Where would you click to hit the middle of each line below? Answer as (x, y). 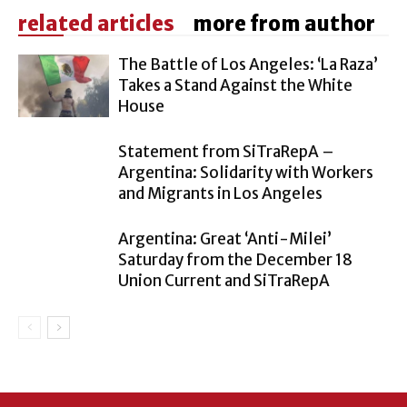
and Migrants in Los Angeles (220, 194)
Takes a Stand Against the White (235, 86)
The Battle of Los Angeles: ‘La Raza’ (248, 65)
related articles (96, 24)
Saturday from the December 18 (235, 260)
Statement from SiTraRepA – (226, 152)
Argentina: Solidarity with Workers (246, 173)
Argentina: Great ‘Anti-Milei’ (225, 239)
